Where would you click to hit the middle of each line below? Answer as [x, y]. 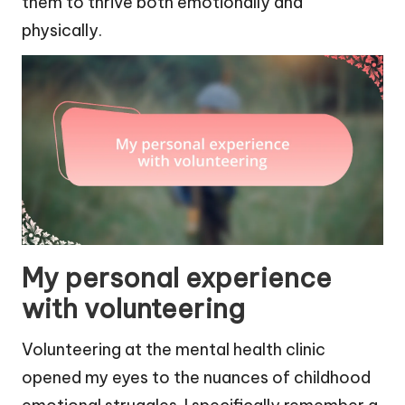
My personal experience [177, 278]
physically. [62, 30]
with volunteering [133, 308]
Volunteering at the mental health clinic [174, 349]
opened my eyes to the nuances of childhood [196, 377]
